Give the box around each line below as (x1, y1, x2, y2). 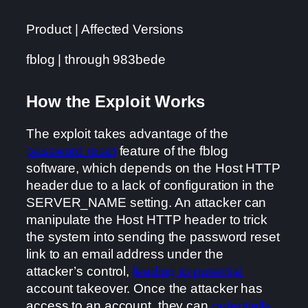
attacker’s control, (26, 264, 133, 279)
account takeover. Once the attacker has (26, 281, 263, 296)
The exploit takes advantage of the (26, 126, 228, 142)
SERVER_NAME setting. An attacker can (26, 195, 267, 210)
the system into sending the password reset (26, 230, 280, 245)
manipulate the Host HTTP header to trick (26, 212, 267, 228)
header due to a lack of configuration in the (26, 178, 274, 193)
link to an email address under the (26, 247, 223, 262)
